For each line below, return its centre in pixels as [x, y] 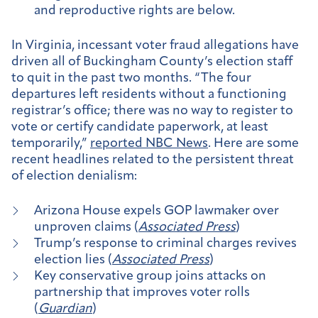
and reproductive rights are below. [135, 11]
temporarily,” [51, 143]
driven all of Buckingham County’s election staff [152, 62]
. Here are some [253, 143]
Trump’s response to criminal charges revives [165, 243]
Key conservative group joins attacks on [150, 276]
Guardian [65, 309]
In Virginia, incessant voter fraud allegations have [155, 45]
